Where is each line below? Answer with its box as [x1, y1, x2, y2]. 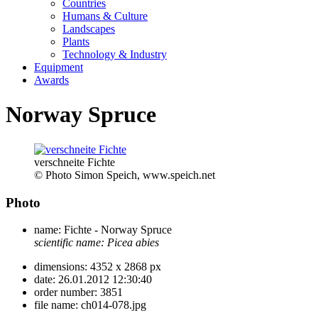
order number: [34, 286, 97, 299]
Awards [34, 74, 69, 86]
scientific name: [34, 236, 104, 249]
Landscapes [62, 23, 115, 35]
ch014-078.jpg [78, 299, 146, 312]
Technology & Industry [62, 48, 167, 60]
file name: [34, 299, 78, 312]
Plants [62, 35, 89, 48]
